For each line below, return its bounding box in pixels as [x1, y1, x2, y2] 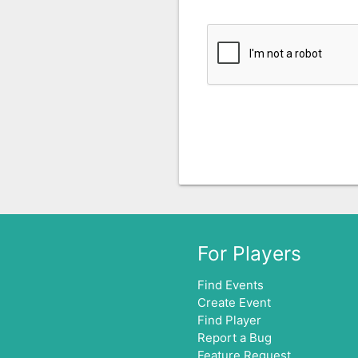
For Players [197, 241, 301, 266]
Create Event [197, 295, 271, 311]
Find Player [197, 312, 261, 328]
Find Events [197, 277, 264, 293]
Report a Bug [197, 330, 272, 346]
